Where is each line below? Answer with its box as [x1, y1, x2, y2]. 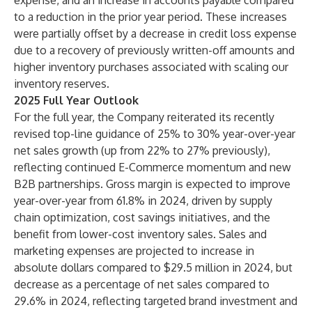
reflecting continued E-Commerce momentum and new [14, 160, 291, 174]
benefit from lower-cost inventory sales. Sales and [14, 227, 267, 241]
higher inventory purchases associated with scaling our [14, 60, 288, 74]
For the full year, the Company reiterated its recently [14, 110, 274, 124]
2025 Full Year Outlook [14, 93, 139, 107]
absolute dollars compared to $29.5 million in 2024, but [14, 260, 292, 274]
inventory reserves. [14, 77, 109, 91]
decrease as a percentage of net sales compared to [14, 277, 270, 291]
